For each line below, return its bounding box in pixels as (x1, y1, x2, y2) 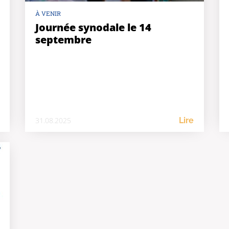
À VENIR (35, 9, 61, 17)
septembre (35, 33, 91, 47)
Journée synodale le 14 (35, 20, 151, 34)
